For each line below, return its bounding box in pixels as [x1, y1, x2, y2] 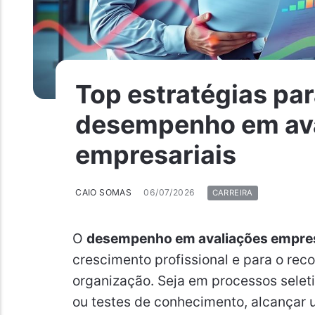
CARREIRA [212, 188, 253, 198]
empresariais [75, 139, 237, 171]
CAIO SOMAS [75, 187, 132, 198]
